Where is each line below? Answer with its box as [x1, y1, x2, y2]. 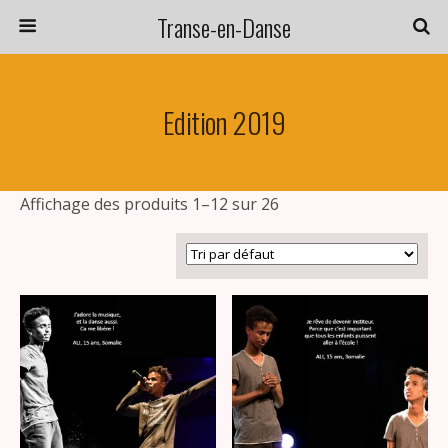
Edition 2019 [162, 101, 286, 143]
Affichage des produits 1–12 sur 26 [20, 193, 279, 215]
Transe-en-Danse [157, 9, 291, 45]
